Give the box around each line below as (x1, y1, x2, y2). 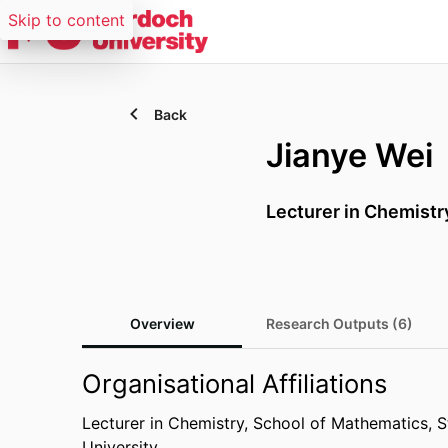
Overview (129, 315, 195, 332)
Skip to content (8, 10, 125, 30)
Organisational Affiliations (82, 368, 387, 399)
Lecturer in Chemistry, (82, 413, 253, 433)
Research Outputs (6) (266, 315, 413, 332)
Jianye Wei (266, 136, 433, 175)
